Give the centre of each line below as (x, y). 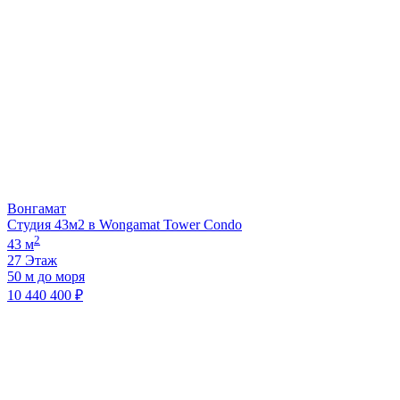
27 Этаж (32, 260)
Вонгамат (37, 208)
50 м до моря (46, 276)
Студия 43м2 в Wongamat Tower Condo (125, 224)
